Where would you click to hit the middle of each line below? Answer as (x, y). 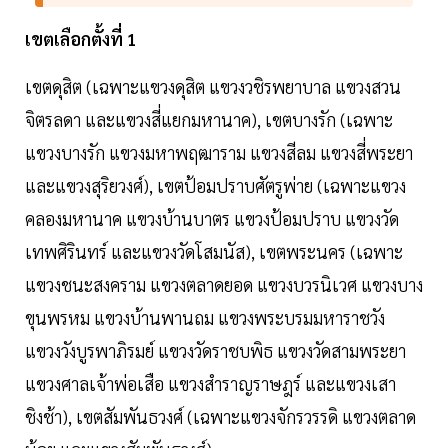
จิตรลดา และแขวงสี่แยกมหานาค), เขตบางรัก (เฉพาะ (209, 120)
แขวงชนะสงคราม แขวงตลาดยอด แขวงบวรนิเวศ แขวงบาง (224, 285)
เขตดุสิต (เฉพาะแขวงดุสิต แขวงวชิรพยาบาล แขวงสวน (213, 87)
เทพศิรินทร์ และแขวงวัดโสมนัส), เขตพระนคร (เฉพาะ (214, 252)
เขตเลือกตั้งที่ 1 (81, 39)
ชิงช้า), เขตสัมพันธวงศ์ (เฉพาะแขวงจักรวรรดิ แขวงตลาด (220, 417)
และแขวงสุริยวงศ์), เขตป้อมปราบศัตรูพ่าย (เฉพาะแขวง (215, 186)
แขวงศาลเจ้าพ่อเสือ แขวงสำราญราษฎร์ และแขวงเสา (210, 384)
